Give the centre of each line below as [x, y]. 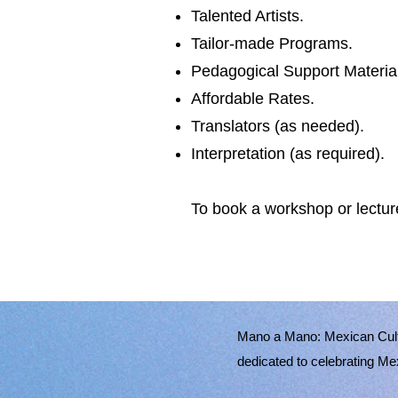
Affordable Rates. [255, 99]
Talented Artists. [247, 16]
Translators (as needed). [278, 127]
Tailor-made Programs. [272, 44]
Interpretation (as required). [288, 154]
